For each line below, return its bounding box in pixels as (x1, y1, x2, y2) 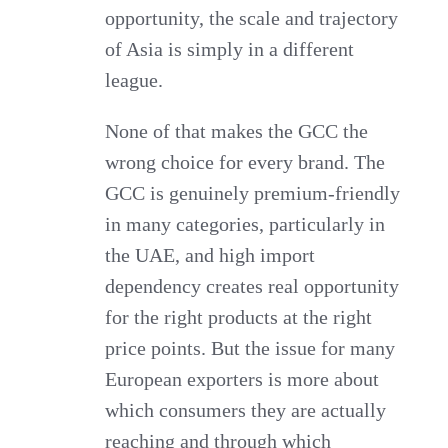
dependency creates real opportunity (105, 274, 400, 297)
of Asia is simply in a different (105, 37, 355, 60)
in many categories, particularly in (105, 212, 386, 235)
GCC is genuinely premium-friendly (105, 181, 401, 204)
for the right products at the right (105, 305, 373, 328)
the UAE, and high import (105, 243, 316, 266)
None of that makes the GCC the (105, 119, 369, 142)
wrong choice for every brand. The (105, 150, 386, 173)
